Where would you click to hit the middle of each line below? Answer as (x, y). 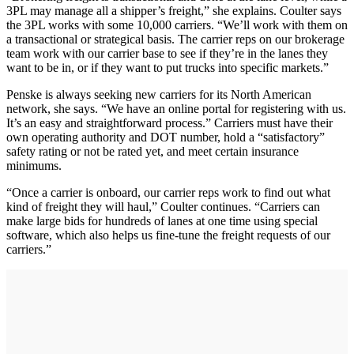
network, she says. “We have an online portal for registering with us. (176, 108)
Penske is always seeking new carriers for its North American (159, 94)
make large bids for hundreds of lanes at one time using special (162, 220)
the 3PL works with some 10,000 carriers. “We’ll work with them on (177, 24)
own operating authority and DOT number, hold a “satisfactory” (166, 137)
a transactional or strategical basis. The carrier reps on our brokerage (175, 39)
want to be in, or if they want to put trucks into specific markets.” (168, 67)
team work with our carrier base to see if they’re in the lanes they (167, 53)
